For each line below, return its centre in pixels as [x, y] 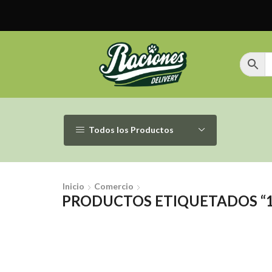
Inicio [73, 186]
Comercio [114, 186]
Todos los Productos [131, 130]
